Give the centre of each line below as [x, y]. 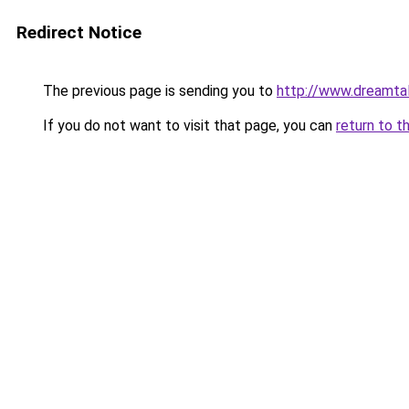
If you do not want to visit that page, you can [188, 126]
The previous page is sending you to [158, 91]
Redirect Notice [79, 32]
